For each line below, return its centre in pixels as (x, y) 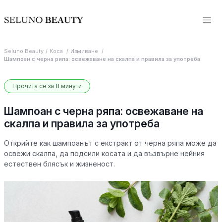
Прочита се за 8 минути (47, 86)
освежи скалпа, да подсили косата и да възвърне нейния (104, 153)
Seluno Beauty (24, 51)
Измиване (85, 51)
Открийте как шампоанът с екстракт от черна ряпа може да (110, 143)
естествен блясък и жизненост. (59, 164)
